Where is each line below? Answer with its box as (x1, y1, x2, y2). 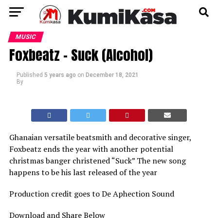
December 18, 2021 (85, 72, 139, 78)
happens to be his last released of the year (9, 167, 157, 178)
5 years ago (44, 72, 76, 78)
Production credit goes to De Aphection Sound (9, 188, 174, 199)
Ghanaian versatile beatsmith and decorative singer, (9, 132, 191, 143)
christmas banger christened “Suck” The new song (9, 155, 186, 166)
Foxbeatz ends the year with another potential (9, 144, 173, 154)
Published (16, 72, 43, 78)
